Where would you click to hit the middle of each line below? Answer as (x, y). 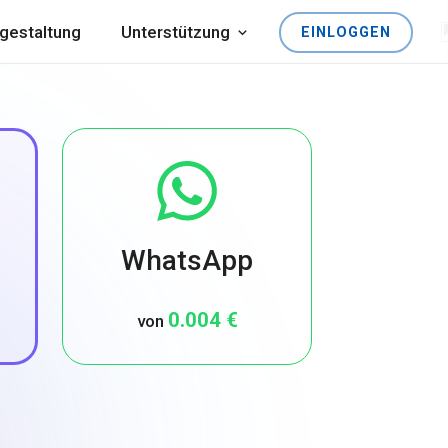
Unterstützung (175, 32)
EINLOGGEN (346, 31)
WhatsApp (187, 260)
